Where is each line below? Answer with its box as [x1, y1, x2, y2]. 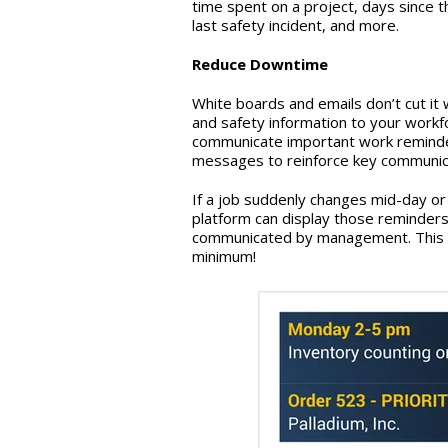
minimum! [192, 246, 256, 267]
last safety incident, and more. [192, 15, 399, 36]
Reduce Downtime [192, 54, 328, 75]
